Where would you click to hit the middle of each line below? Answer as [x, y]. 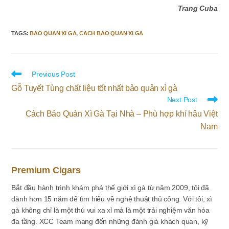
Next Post [182, 100]
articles [22, 93]
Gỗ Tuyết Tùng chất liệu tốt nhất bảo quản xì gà [95, 88]
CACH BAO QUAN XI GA [111, 33]
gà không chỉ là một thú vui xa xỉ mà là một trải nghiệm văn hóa [110, 210]
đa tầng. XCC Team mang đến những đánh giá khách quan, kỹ [110, 221]
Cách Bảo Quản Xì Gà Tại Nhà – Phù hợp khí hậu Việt [121, 114]
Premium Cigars [46, 170]
